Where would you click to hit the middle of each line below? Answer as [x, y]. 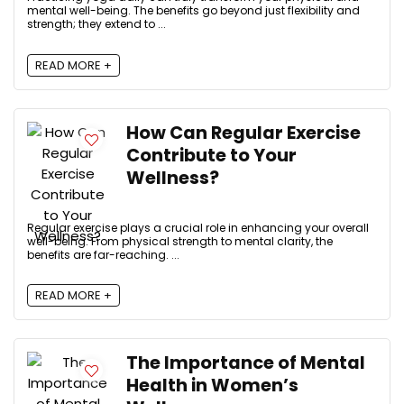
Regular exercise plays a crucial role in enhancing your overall [198, 227]
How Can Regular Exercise [243, 133]
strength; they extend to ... [96, 24]
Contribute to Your [211, 155]
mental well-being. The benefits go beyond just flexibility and [193, 11]
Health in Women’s [212, 386]
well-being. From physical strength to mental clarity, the [180, 241]
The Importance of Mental [246, 363]
